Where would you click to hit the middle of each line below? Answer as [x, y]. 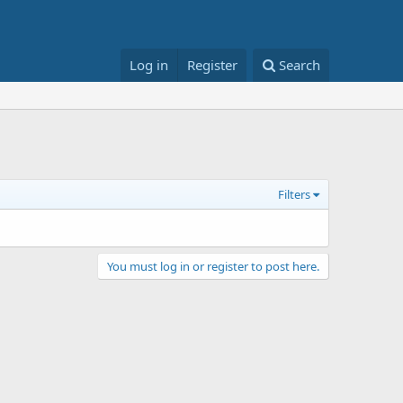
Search [300, 65]
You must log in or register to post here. [213, 266]
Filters [294, 194]
